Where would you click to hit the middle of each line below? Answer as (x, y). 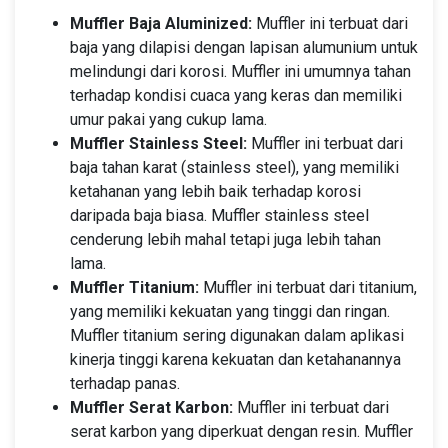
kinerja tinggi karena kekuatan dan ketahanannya (235, 359)
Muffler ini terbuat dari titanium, (308, 287)
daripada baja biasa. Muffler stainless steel (219, 215)
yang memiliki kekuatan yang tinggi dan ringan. (230, 311)
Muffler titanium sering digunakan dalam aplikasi (237, 335)
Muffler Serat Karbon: (153, 407)
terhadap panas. (125, 383)
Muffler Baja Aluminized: (161, 23)
